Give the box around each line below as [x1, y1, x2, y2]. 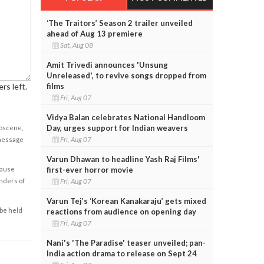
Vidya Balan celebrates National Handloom [46, 112, 205, 122]
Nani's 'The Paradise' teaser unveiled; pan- [46, 237, 206, 247]
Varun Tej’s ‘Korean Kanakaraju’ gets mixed [46, 196, 206, 206]
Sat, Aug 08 [58, 40, 95, 49]
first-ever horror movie [46, 164, 133, 174]
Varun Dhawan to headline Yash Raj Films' [46, 154, 200, 164]
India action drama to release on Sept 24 [46, 248, 197, 258]
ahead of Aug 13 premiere [46, 28, 143, 38]
